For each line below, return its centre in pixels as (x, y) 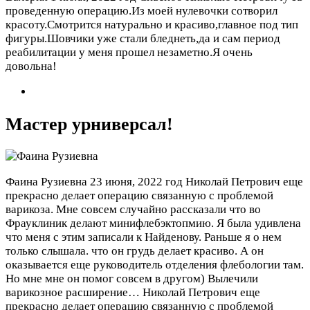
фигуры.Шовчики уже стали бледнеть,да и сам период (143, 39)
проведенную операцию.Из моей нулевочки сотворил (142, 11)
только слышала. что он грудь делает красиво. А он (135, 250)
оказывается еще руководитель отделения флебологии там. (155, 264)
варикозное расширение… (74, 292)
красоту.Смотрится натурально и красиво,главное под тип (152, 25)
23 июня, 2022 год (136, 181)
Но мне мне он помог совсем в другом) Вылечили (132, 278)
